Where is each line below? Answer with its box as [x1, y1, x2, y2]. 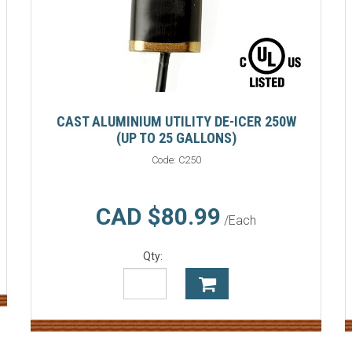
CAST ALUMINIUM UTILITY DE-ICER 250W [56, 113, 296, 130]
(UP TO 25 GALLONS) [115, 130, 236, 147]
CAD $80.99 [96, 203, 221, 231]
